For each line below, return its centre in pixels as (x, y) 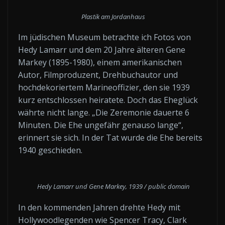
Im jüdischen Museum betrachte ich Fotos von (104, 37)
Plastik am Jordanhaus (113, 16)
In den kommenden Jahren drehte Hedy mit (99, 207)
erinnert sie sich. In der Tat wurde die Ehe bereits (110, 138)
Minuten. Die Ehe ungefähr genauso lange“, (101, 125)
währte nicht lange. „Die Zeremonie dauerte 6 (104, 113)
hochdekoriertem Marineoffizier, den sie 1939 (104, 87)
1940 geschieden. (50, 150)
